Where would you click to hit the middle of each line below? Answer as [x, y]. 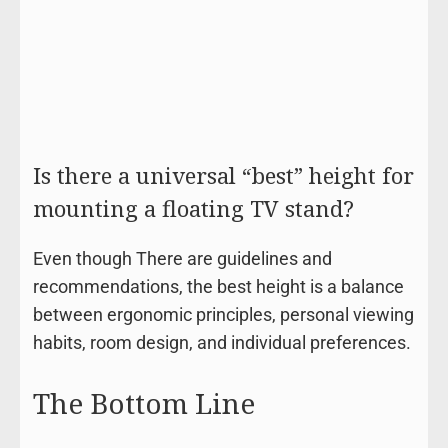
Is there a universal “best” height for [223, 175]
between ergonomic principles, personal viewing [223, 315]
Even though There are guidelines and [182, 259]
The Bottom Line [143, 403]
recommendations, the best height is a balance [218, 287]
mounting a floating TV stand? [193, 208]
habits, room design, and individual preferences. [221, 343]
